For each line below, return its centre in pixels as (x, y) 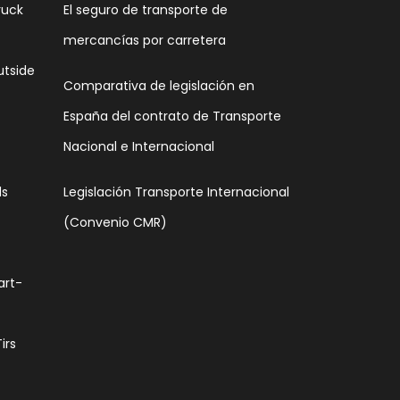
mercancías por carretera (145, 40)
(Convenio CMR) (115, 222)
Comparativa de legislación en (159, 86)
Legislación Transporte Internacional (176, 192)
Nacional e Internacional (139, 146)
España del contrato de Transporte (172, 116)
